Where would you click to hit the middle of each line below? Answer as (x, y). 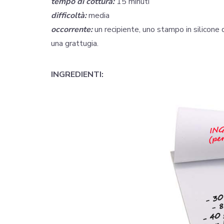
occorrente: (72, 30)
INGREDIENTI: (77, 75)
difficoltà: (69, 16)
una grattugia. (75, 44)
